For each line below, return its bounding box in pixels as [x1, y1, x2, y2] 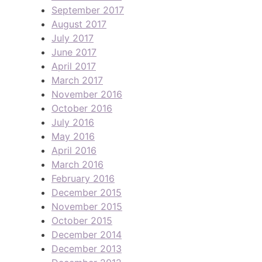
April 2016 [51, 144, 96, 156]
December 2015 [51, 186, 122, 198]
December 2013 [51, 242, 122, 254]
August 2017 [51, 18, 106, 30]
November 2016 [51, 88, 122, 100]
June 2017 [51, 46, 96, 58]
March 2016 [51, 158, 104, 170]
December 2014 [51, 228, 122, 240]
